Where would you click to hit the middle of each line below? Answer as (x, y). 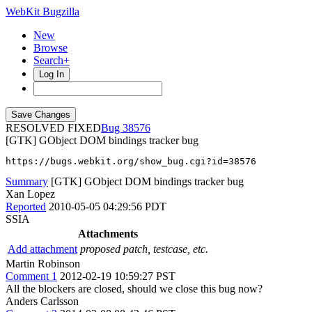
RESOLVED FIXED (53, 128)
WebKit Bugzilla (42, 11)
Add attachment (42, 249)
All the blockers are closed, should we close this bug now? (134, 289)
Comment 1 (31, 276)
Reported (26, 206)
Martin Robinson (43, 264)
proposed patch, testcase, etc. (144, 249)
